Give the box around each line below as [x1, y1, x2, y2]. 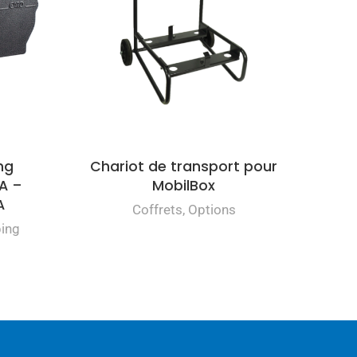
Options [187, 201, 236, 218]
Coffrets [131, 201, 182, 218]
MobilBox [152, 175, 215, 195]
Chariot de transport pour [90, 156, 277, 176]
